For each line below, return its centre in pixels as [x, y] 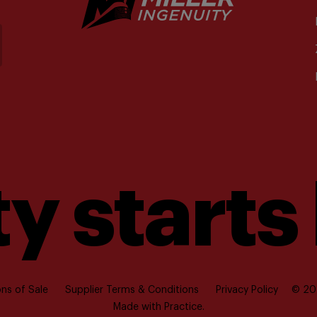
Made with [138, 307]
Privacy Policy [247, 290]
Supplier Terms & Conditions [132, 290]
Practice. [184, 307]
